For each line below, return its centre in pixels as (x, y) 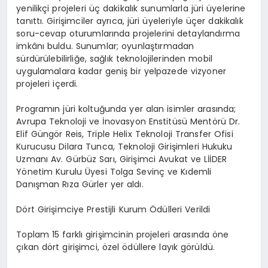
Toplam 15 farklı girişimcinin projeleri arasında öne (123, 235)
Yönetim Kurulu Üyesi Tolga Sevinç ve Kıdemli (114, 172)
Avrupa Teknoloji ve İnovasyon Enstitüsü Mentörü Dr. (128, 122)
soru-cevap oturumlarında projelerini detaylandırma (128, 34)
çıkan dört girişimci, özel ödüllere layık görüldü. (116, 247)
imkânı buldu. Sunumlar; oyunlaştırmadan (105, 46)
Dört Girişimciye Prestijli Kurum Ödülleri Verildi (113, 210)
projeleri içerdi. (47, 84)
